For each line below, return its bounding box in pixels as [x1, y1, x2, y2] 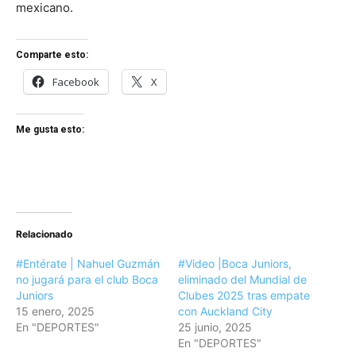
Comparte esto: [16, 48, 88, 60]
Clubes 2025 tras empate [178, 288, 310, 302]
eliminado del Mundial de [178, 272, 307, 286]
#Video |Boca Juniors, [178, 256, 292, 270]
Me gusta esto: [16, 123, 84, 135]
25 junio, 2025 [178, 319, 252, 334]
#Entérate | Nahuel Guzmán [16, 256, 160, 270]
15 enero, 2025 [16, 304, 95, 318]
